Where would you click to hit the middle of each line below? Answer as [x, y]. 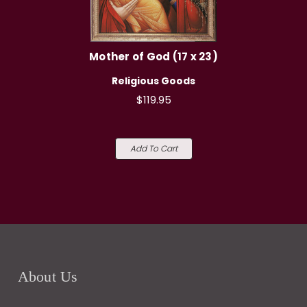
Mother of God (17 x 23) [153, 57]
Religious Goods [153, 81]
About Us [48, 277]
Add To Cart [153, 149]
